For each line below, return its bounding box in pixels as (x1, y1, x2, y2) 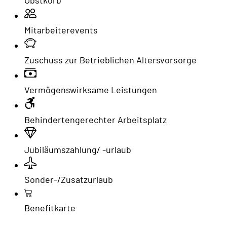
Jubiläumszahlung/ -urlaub (24, 144, 131, 156)
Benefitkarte (24, 202, 75, 214)
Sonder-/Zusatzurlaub (24, 174, 113, 185)
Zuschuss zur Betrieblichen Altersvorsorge (24, 54, 197, 66)
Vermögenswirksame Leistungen (24, 84, 157, 96)
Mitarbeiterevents (24, 24, 98, 36)
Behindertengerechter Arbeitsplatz (24, 114, 167, 126)
